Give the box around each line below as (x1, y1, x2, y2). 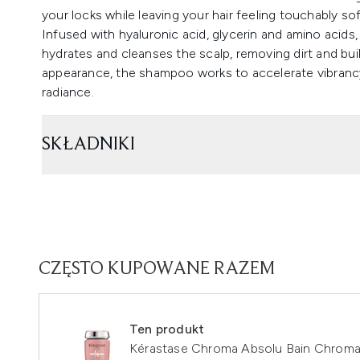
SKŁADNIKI (42, 135, 135, 154)
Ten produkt (129, 321, 205, 337)
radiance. (42, 84, 94, 100)
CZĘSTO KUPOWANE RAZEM (39, 260, 275, 279)
